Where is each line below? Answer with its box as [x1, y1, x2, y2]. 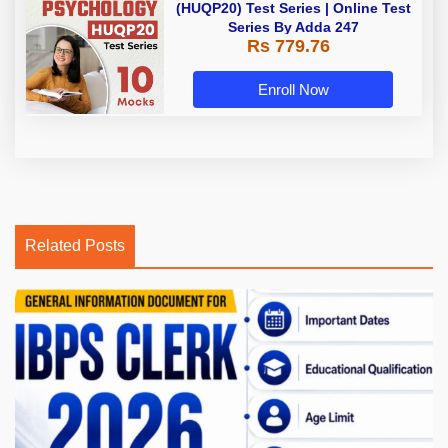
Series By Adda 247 [227, 19, 359, 36]
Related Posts [25, 237, 125, 255]
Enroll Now [257, 81, 329, 99]
